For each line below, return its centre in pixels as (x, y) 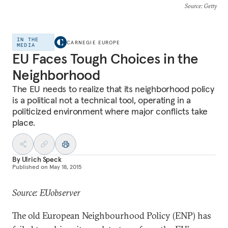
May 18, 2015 (65, 167)
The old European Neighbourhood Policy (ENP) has (112, 216)
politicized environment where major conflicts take (110, 111)
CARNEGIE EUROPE (94, 42)
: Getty (209, 6)
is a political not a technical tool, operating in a (102, 100)
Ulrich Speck (41, 159)
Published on (30, 167)
